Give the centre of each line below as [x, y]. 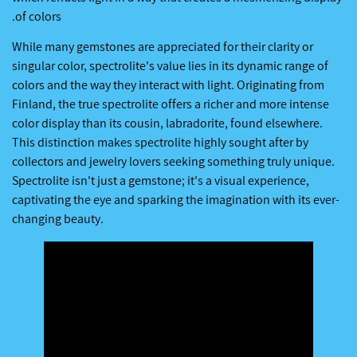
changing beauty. [58, 219]
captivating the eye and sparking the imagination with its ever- [176, 200]
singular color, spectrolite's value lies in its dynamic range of [170, 66]
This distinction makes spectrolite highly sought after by [160, 143]
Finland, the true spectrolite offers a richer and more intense [171, 104]
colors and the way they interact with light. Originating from [168, 85]
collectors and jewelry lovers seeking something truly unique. [173, 162]
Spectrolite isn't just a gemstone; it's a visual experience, [161, 181]
